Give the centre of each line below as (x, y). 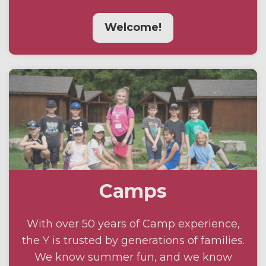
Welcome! (133, 27)
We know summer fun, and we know (133, 257)
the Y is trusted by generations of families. (133, 240)
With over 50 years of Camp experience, (133, 224)
